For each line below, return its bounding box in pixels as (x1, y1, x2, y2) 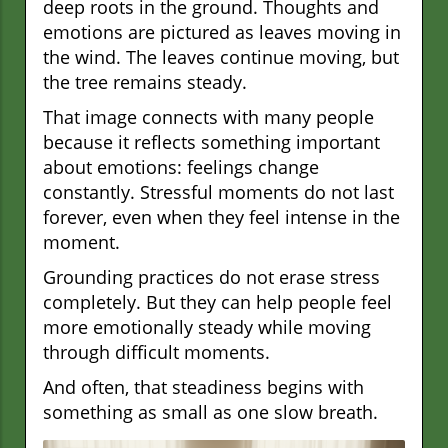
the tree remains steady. (43, 69, 247, 94)
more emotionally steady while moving (43, 314, 371, 339)
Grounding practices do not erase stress (43, 264, 380, 289)
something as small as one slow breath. (43, 399, 378, 424)
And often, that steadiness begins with (43, 374, 364, 399)
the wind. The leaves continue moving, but (43, 44, 399, 69)
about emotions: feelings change (43, 154, 319, 179)
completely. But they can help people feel (43, 289, 392, 314)
